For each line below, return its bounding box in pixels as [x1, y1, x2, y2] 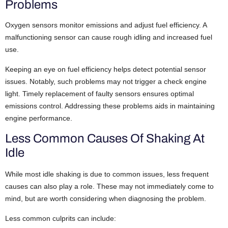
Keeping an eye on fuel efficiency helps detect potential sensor [5, 65, 206, 73]
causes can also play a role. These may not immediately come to [5, 182, 214, 191]
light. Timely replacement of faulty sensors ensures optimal [5, 89, 194, 98]
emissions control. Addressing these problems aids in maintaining [5, 101, 215, 110]
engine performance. [5, 113, 72, 122]
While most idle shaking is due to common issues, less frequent [5, 170, 209, 179]
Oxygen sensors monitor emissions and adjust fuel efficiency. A [5, 21, 207, 30]
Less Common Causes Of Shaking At [5, 132, 205, 146]
